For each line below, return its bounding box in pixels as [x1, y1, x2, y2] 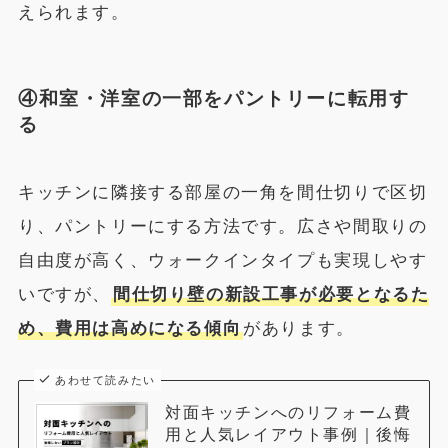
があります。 [243, 318, 355, 338]
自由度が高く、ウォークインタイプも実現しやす [17, 250, 428, 270]
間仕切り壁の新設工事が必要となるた [112, 284, 430, 304]
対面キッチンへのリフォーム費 [164, 402, 412, 421]
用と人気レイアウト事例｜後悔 [164, 424, 412, 443]
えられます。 [17, 3, 130, 23]
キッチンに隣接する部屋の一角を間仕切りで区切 [17, 182, 428, 202]
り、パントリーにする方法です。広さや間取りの [17, 216, 428, 236]
